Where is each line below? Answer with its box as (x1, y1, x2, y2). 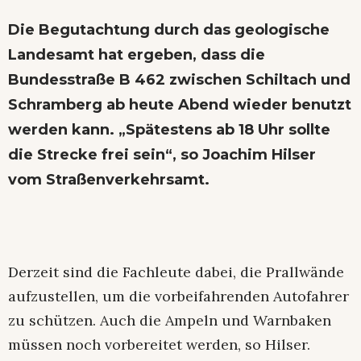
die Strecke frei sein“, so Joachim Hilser (8, 145, 316, 164)
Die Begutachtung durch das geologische (8, 20, 330, 39)
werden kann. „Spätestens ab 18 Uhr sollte (8, 120, 330, 139)
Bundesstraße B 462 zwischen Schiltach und (8, 70, 351, 89)
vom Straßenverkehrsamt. (8, 170, 210, 189)
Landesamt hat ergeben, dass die (8, 45, 265, 64)
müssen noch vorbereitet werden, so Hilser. (8, 334, 310, 354)
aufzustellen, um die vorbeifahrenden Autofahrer (8, 286, 349, 305)
